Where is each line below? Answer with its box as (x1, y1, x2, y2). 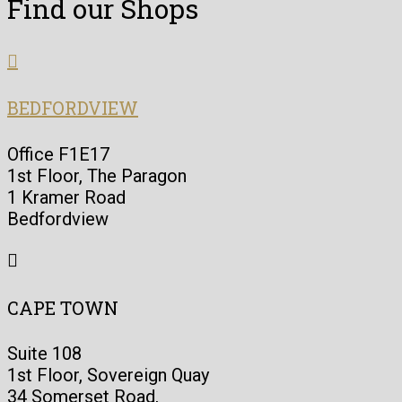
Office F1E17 (7, 143, 109, 165)
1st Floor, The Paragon (7, 164, 187, 187)
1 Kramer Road (7, 186, 126, 208)
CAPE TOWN (7, 295, 118, 319)
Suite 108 (7, 343, 82, 365)
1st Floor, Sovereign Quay (7, 364, 209, 387)
